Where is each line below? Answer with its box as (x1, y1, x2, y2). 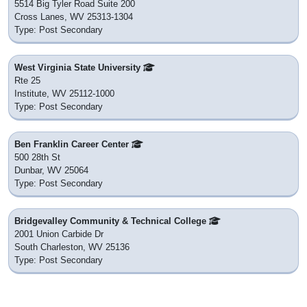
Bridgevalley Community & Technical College (14, 216, 209, 227)
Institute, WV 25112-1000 (14, 88, 114, 99)
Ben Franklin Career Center (14, 139, 132, 150)
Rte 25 (14, 75, 40, 86)
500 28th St (14, 152, 60, 163)
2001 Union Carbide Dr (14, 229, 103, 240)
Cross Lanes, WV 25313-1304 (14, 12, 133, 23)
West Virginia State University (14, 62, 143, 73)
